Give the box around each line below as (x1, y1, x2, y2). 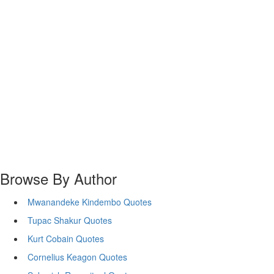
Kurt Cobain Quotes (28, 232, 104, 245)
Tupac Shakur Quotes (28, 214, 112, 226)
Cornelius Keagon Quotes (28, 251, 127, 263)
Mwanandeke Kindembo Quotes (28, 196, 152, 208)
